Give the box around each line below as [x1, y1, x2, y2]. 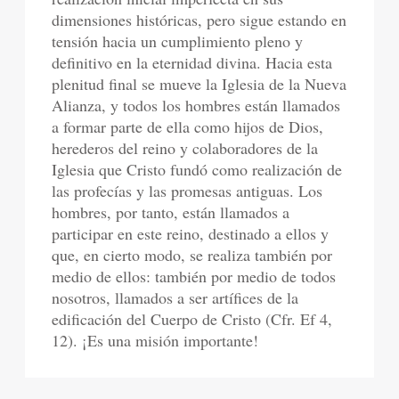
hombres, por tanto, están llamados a [52, 201, 290, 223]
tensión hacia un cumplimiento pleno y [52, 30, 304, 52]
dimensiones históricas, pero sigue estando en [52, 9, 347, 30]
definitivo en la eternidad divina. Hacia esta [52, 52, 333, 73]
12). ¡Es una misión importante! [52, 330, 259, 351]
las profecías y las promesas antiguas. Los [52, 180, 323, 201]
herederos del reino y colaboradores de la [52, 137, 319, 159]
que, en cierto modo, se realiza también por [52, 244, 333, 265]
